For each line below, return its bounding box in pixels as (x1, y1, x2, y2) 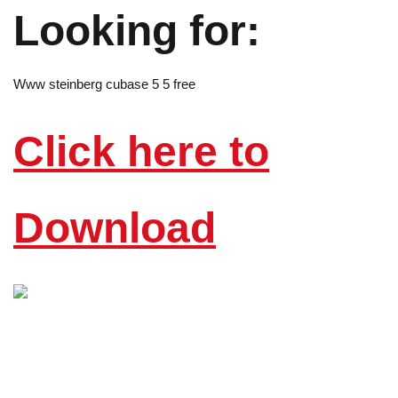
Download (13, 204, 216, 251)
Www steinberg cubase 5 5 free (13, 76, 195, 92)
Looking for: (13, 7, 260, 54)
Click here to (13, 128, 269, 175)
